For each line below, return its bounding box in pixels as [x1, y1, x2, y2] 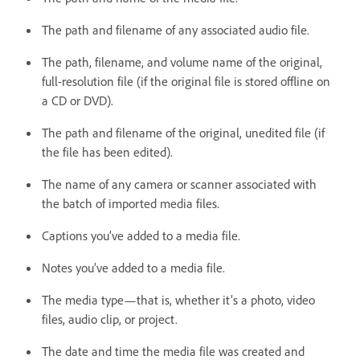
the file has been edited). [42, 143, 173, 160]
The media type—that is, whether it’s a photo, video [42, 291, 315, 308]
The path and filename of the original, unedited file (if [42, 124, 325, 141]
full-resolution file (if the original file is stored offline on [42, 72, 330, 89]
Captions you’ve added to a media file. [42, 227, 240, 243]
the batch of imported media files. [42, 194, 219, 211]
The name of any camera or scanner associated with [42, 175, 317, 192]
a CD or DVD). [42, 92, 113, 108]
